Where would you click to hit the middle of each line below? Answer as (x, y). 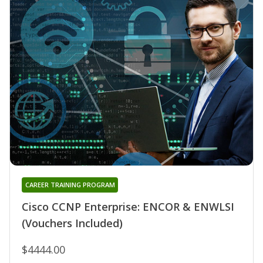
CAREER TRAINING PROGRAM (70, 185)
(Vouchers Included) (72, 223)
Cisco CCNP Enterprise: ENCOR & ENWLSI (128, 207)
